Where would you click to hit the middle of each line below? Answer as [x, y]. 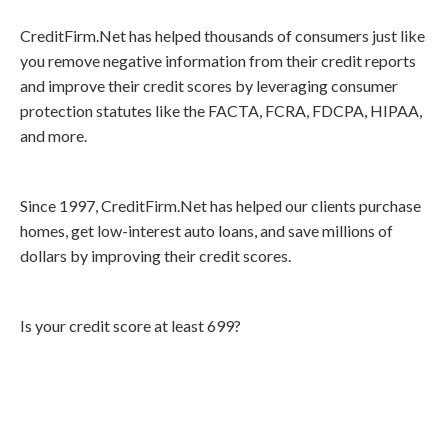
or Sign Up [315, 386]
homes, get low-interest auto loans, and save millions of [206, 230]
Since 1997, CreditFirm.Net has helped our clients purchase [220, 205]
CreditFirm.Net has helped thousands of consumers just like [222, 35]
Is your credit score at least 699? [130, 325]
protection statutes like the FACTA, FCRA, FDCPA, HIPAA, [221, 110]
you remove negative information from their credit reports [218, 60]
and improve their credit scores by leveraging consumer [209, 85]
